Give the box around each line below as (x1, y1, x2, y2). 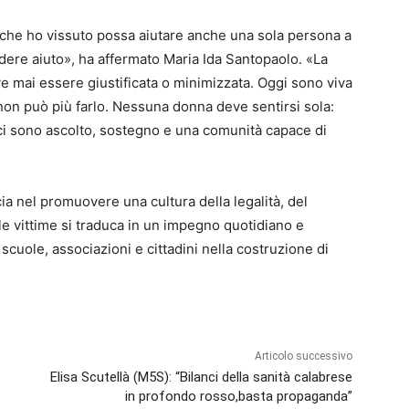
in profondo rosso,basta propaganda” (124, 388, 352, 405)
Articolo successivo (254, 350, 352, 363)
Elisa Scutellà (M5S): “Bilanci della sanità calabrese (49, 369, 352, 386)
